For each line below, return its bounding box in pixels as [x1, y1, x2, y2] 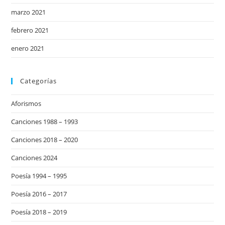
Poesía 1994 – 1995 [11, 171, 67, 180]
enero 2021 [11, 44, 45, 53]
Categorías [20, 76, 57, 85]
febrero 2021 [11, 26, 49, 35]
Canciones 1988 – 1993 [11, 117, 78, 126]
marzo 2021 [11, 8, 46, 17]
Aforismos [11, 99, 42, 108]
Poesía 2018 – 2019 [11, 207, 67, 216]
